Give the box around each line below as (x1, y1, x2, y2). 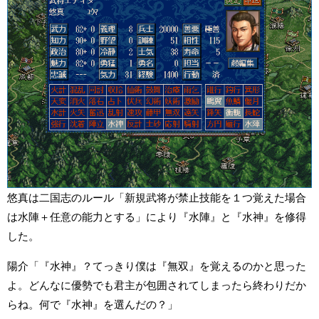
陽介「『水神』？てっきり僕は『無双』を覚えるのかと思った (7, 261, 306, 272)
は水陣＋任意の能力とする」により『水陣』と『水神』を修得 (7, 211, 306, 223)
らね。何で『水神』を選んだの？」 (7, 299, 178, 310)
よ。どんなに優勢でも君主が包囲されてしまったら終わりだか (7, 280, 306, 291)
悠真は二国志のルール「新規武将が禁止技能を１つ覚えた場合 (7, 192, 306, 204)
